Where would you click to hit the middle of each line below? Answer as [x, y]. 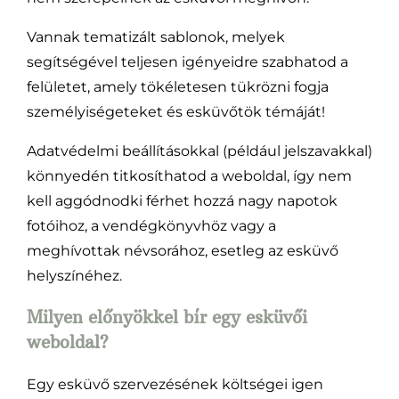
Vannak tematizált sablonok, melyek [155, 37]
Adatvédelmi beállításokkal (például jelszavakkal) [199, 151]
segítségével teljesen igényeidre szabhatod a [187, 62]
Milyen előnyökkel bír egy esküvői [167, 317]
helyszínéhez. [74, 276]
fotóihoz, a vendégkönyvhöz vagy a [151, 226]
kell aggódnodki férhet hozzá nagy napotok [182, 201]
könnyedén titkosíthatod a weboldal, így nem [189, 176]
